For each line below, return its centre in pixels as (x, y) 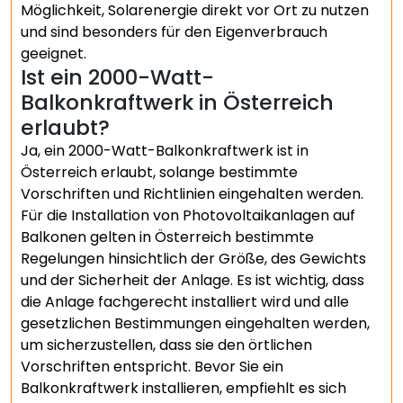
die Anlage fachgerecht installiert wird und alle (185, 302)
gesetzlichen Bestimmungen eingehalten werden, (195, 323)
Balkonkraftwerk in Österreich (177, 102)
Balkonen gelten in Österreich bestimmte (167, 237)
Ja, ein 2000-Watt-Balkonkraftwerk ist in (165, 151)
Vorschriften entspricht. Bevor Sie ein (152, 367)
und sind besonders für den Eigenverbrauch (174, 32)
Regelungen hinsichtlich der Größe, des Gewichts (193, 259)
